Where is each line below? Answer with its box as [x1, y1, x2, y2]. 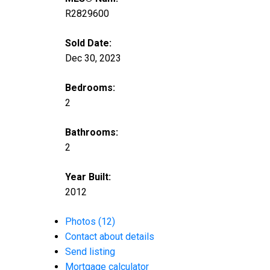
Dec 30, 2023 [64, 52, 121, 64]
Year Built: [64, 171, 111, 183]
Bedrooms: [64, 82, 115, 94]
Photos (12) [64, 216, 115, 228]
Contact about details [64, 231, 154, 243]
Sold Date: [64, 37, 111, 49]
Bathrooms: [64, 127, 118, 139]
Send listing [64, 246, 115, 258]
